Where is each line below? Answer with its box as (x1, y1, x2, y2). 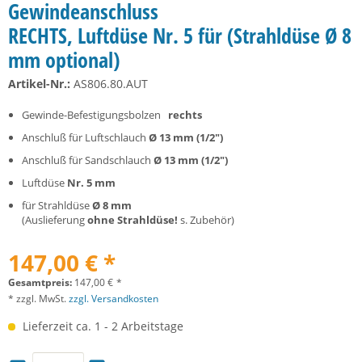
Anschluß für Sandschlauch (22, 153, 154, 167)
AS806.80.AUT (70, 76, 148, 91)
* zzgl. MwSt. (8, 292, 69, 305)
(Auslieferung (22, 213, 87, 227)
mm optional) (8, 45, 120, 74)
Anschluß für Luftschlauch (22, 130, 149, 145)
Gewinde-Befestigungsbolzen (22, 107, 168, 122)
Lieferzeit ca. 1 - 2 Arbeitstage (19, 318, 183, 334)
